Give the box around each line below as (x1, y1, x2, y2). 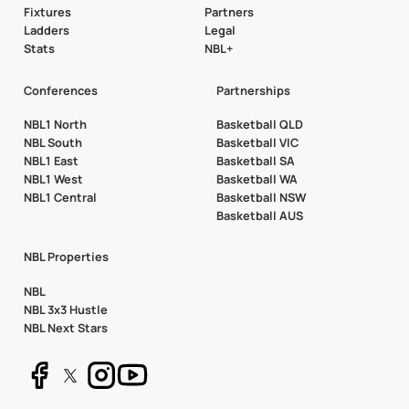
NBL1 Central (23, 188, 97, 205)
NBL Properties (23, 248, 109, 266)
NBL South (23, 133, 82, 151)
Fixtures (23, 4, 71, 21)
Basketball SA (215, 152, 295, 169)
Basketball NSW (215, 188, 306, 205)
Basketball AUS (215, 206, 303, 224)
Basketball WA (215, 170, 298, 187)
